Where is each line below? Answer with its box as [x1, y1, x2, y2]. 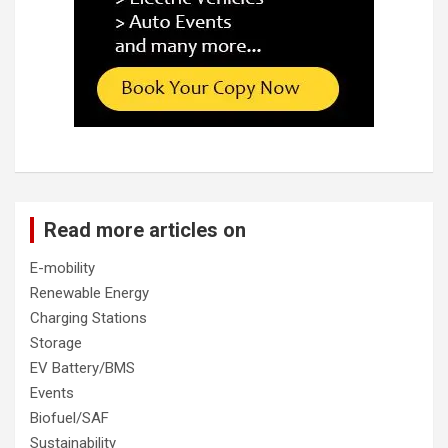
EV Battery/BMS [30, 358, 135, 377]
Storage [30, 333, 82, 352]
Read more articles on [44, 217, 246, 242]
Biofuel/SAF [30, 408, 109, 427]
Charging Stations [30, 308, 147, 327]
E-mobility [30, 258, 95, 277]
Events [30, 383, 74, 402]
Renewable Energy [30, 283, 149, 302]
